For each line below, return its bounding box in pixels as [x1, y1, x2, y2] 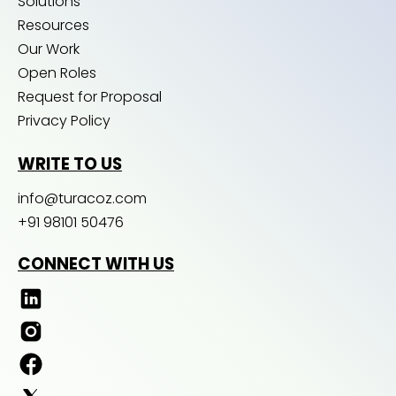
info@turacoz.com [18, 188, 147, 209]
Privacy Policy [18, 110, 110, 132]
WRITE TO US [18, 152, 122, 177]
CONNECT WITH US [18, 252, 174, 277]
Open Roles [18, 63, 96, 84]
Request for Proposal [18, 87, 162, 108]
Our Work [18, 39, 80, 60]
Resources [18, 15, 89, 36]
